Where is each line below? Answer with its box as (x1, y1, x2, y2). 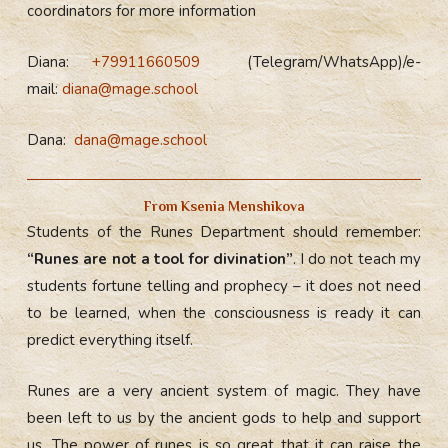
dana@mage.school (74, 130, 208, 151)
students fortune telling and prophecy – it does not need (27, 275, 421, 296)
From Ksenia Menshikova (143, 198, 305, 214)
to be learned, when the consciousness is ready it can (27, 302, 421, 323)
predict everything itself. (27, 329, 194, 350)
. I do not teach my (293, 248, 421, 269)
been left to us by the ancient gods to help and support (27, 407, 421, 428)
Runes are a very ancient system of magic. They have (27, 380, 421, 401)
